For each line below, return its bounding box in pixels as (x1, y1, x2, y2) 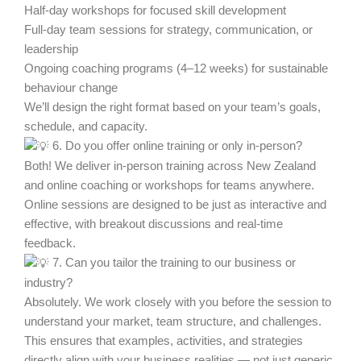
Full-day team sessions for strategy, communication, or (24, 23, 313, 37)
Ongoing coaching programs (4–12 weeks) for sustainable (24, 62, 328, 76)
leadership (24, 43, 78, 56)
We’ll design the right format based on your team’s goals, (24, 101, 321, 114)
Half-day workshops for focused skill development (24, 4, 286, 18)
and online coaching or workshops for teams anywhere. (24, 179, 314, 193)
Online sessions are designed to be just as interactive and (24, 198, 326, 212)
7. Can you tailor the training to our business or (49, 256, 296, 270)
